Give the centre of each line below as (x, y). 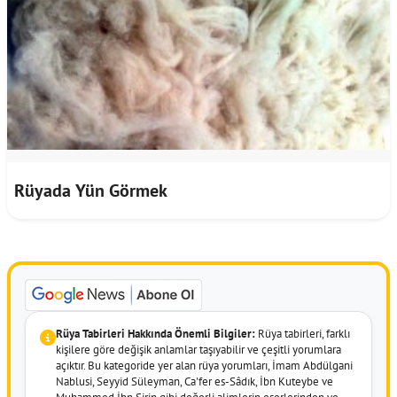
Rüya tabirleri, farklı (303, 333)
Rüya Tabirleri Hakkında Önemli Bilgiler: (156, 333)
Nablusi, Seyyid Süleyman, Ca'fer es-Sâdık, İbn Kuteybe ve (195, 381)
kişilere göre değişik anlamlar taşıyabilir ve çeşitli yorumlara (198, 349)
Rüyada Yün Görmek (91, 190)
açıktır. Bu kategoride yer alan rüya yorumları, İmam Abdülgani (204, 365)
